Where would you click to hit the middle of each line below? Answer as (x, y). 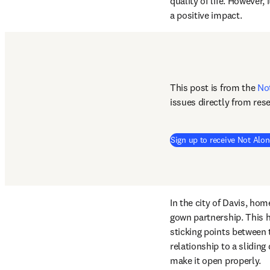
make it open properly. (215, 260)
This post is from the (214, 87)
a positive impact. (207, 15)
